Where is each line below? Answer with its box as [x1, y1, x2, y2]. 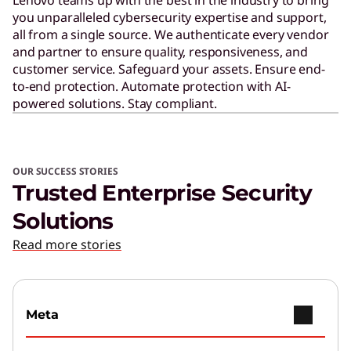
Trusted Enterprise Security [13, 179, 313, 206]
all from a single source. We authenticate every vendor [13, 25, 329, 43]
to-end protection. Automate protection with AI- [13, 77, 291, 95]
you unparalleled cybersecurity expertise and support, [13, 8, 327, 26]
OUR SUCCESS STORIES [13, 164, 118, 178]
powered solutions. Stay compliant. [13, 94, 217, 112]
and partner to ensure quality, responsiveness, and [13, 42, 308, 60]
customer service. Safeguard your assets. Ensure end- [13, 60, 325, 78]
